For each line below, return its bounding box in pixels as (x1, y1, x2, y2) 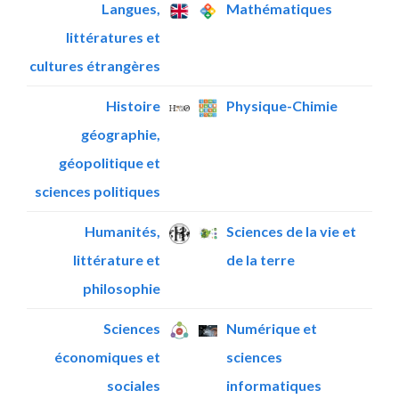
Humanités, (85, 223, 160, 240)
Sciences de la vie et (226, 223, 356, 240)
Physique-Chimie (226, 97, 338, 115)
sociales (107, 377, 160, 395)
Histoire (106, 97, 160, 115)
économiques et (54, 348, 160, 366)
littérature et (73, 251, 160, 269)
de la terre (226, 251, 295, 269)
